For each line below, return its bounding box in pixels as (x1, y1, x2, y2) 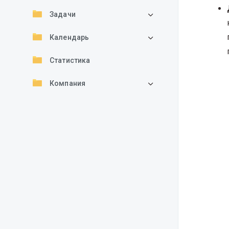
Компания (50, 79, 86, 87)
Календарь (50, 33, 89, 41)
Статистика (50, 56, 90, 64)
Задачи (50, 10, 76, 18)
